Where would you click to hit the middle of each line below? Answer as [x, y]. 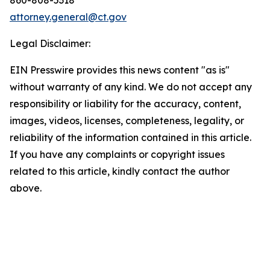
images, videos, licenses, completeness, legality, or [127, 120]
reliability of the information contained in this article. [130, 137]
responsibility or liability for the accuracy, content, [125, 103]
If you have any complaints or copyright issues [117, 154]
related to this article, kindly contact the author [120, 171]
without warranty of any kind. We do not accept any [131, 86]
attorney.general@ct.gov [68, 17]
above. [26, 188]
